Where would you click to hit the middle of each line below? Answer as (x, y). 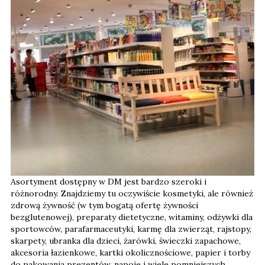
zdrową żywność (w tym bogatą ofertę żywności (104, 205)
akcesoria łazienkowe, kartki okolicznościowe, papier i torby (130, 252)
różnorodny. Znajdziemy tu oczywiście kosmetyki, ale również (132, 193)
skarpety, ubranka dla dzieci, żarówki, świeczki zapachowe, (126, 240)
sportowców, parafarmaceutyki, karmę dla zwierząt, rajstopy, (131, 229)
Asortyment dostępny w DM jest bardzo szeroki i (109, 181)
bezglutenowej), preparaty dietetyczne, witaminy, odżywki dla (132, 217)
